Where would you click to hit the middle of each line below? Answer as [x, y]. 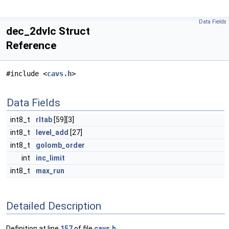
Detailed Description [54, 206]
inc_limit [50, 158]
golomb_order [60, 145]
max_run [50, 171]
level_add [52, 132]
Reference [31, 45]
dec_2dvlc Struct [48, 31]
